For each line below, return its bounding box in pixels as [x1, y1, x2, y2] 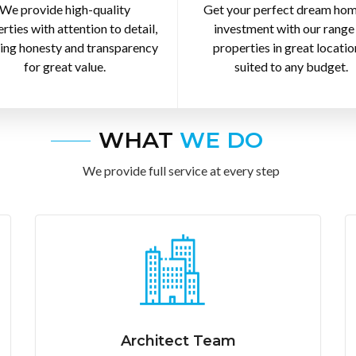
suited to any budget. [234, 59, 348, 75]
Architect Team [120, 331, 236, 350]
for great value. [23, 59, 106, 75]
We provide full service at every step [82, 163, 280, 179]
